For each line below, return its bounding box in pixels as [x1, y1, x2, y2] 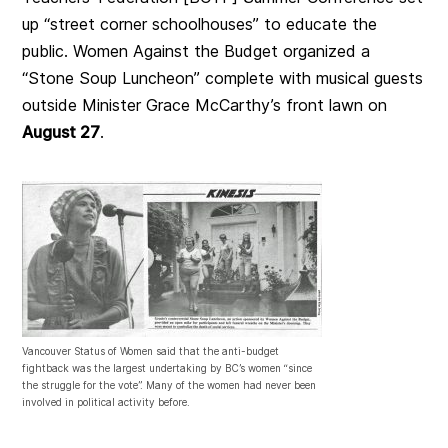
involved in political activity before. [22, 396, 191, 409]
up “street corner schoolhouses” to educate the [22, 14, 378, 35]
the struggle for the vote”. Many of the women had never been [22, 379, 317, 392]
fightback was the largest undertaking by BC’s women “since [22, 362, 313, 375]
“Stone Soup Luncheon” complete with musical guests [22, 68, 424, 89]
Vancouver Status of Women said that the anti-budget [22, 345, 280, 358]
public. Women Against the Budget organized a [22, 41, 371, 62]
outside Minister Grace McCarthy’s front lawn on [22, 95, 388, 116]
